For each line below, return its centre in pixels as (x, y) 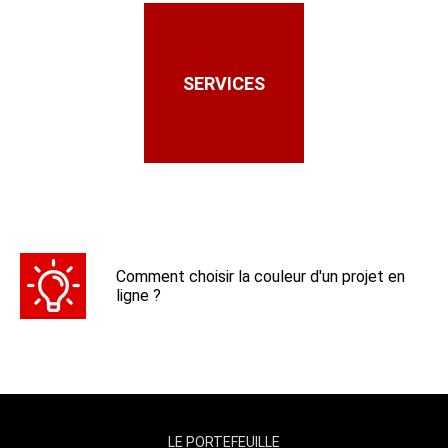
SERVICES (224, 83)
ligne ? (138, 296)
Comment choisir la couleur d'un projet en (260, 277)
